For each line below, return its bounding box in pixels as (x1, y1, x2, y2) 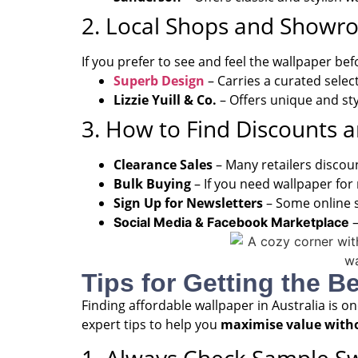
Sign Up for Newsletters (113, 193, 263, 212)
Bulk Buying (113, 174, 191, 193)
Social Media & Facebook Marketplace (113, 213, 349, 230)
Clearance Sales (113, 155, 213, 173)
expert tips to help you (82, 315, 221, 333)
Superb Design (113, 71, 205, 89)
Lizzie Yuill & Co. (113, 90, 217, 109)
